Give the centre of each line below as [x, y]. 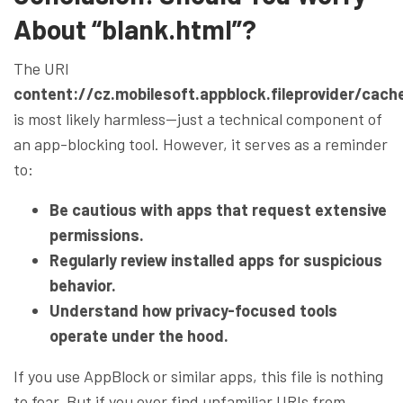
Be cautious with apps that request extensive [218, 209]
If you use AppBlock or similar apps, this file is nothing [198, 376]
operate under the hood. [139, 335]
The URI [41, 68]
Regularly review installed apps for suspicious [216, 260]
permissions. [97, 234]
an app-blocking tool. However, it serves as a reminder [201, 143]
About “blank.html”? [135, 28]
